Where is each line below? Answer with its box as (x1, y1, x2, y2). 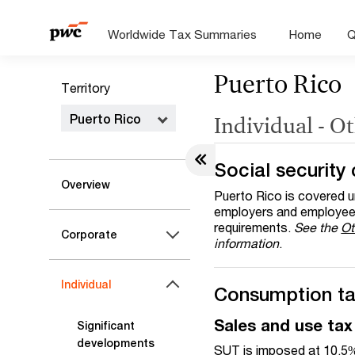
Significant (77, 319, 135, 332)
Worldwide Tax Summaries (108, 27, 258, 41)
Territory (61, 80, 110, 95)
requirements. (214, 219, 295, 235)
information (214, 235, 280, 250)
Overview (61, 178, 110, 191)
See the (294, 219, 342, 235)
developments (77, 337, 155, 349)
